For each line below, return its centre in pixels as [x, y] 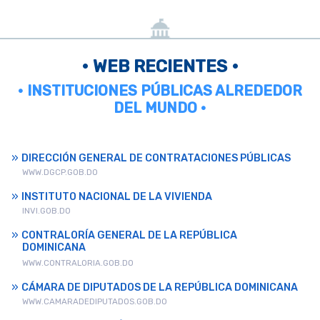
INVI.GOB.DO [46, 210]
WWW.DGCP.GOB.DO [60, 172]
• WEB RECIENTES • [160, 66]
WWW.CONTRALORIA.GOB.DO [78, 262]
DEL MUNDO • [160, 107]
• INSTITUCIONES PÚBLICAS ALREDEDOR [160, 90]
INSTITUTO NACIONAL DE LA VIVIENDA [117, 196]
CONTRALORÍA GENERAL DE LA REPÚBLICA [129, 235]
